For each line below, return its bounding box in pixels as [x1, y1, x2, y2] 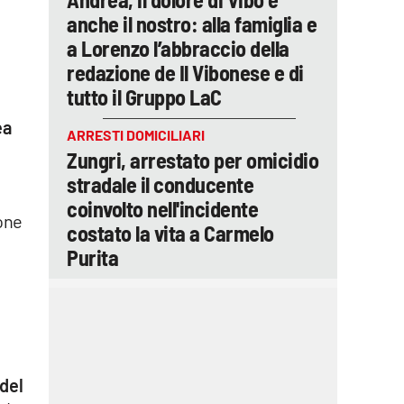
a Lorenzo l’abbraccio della [67, 35, 289, 61]
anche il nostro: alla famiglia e [67, 11, 317, 37]
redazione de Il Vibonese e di [67, 60, 304, 86]
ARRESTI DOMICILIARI [67, 126, 205, 143]
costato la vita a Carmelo [67, 220, 274, 246]
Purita [67, 244, 118, 271]
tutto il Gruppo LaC [67, 84, 222, 110]
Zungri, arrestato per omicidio [67, 147, 318, 173]
